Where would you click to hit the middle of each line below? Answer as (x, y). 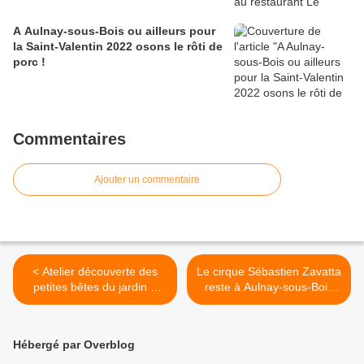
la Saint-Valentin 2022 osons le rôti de (118, 47)
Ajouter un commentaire (147, 180)
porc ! (29, 62)
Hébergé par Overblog (74, 345)
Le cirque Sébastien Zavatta (269, 272)
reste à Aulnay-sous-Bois (269, 287)
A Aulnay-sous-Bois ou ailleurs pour (114, 31)
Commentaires (69, 139)
